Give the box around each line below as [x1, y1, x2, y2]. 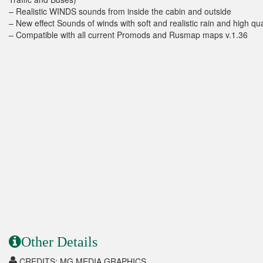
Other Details [21, 234, 97, 250]
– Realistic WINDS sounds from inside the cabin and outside [9, 5, 231, 18]
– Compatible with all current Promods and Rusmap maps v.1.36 [9, 29, 248, 41]
